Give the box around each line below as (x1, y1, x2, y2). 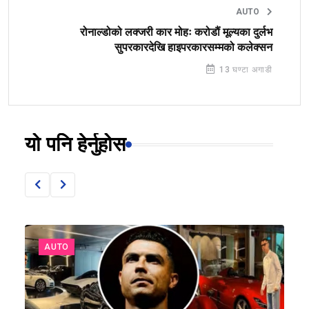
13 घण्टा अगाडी (217, 64, 272, 74)
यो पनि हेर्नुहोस (25, 133, 126, 156)
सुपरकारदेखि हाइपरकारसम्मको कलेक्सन (114, 41, 272, 54)
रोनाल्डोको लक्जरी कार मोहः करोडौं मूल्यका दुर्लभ (80, 26, 272, 39)
